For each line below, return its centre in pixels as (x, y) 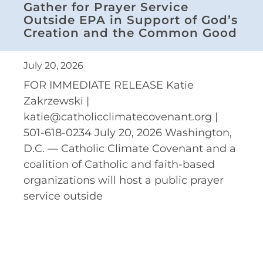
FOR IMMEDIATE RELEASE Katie (109, 85)
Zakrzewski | (56, 101)
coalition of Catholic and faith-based (119, 164)
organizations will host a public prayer (124, 180)
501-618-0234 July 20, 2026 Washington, (128, 132)
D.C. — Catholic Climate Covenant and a (130, 148)
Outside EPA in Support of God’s (131, 20)
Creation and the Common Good (130, 33)
